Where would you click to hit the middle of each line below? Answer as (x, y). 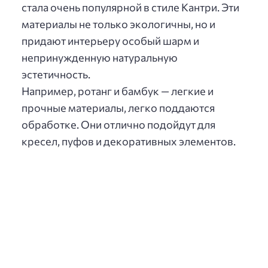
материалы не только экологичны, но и (118, 24)
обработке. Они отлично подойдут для (118, 124)
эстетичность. (56, 74)
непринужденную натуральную (100, 57)
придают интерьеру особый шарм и (110, 40)
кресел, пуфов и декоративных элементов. (129, 141)
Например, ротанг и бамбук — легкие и (118, 91)
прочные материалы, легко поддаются (118, 107)
